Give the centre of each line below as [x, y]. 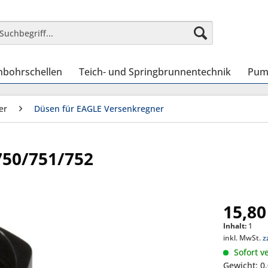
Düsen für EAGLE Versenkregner [99, 109]
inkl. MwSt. [243, 238]
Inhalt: [236, 226]
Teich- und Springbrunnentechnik [155, 72]
